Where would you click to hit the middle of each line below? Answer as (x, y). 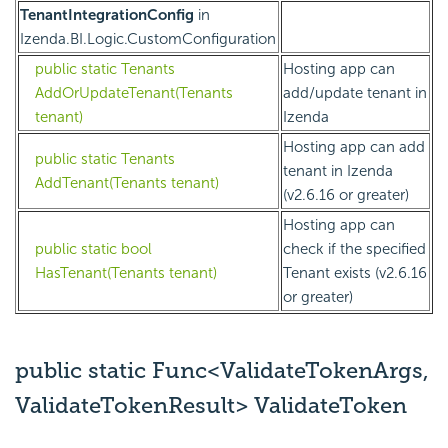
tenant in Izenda (338, 171)
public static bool (93, 249)
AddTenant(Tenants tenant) (127, 183)
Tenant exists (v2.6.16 (355, 273)
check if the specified (354, 249)
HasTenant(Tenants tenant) (126, 273)
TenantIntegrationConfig (107, 15)
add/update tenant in (355, 93)
